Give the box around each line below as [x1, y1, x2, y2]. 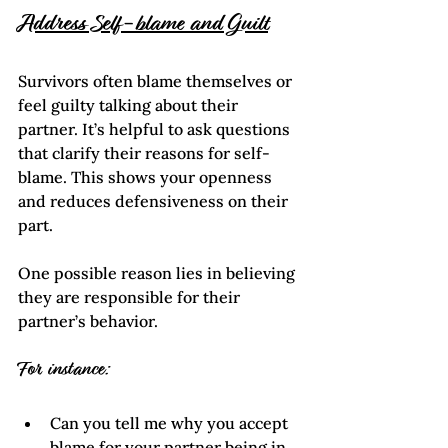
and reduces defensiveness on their [18, 191, 292, 212]
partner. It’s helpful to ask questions [18, 119, 294, 140]
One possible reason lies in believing [18, 263, 299, 284]
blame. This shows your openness [18, 167, 280, 188]
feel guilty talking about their [18, 95, 242, 116]
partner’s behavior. [18, 311, 158, 332]
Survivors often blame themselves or [18, 71, 296, 92]
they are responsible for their [18, 287, 244, 308]
